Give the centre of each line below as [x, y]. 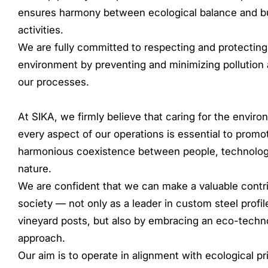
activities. [41, 30]
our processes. [54, 82]
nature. [35, 169]
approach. [42, 238]
